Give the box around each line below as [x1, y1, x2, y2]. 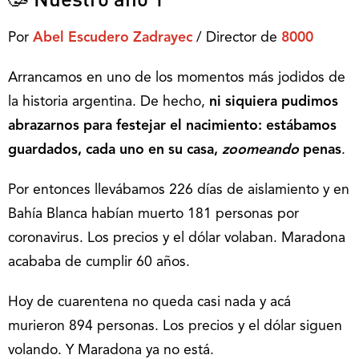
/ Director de [196, 31, 281, 45]
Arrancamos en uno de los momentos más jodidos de [8, 71, 345, 85]
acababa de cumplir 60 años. [8, 256, 190, 269]
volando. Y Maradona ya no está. [8, 344, 214, 357]
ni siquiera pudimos [209, 95, 338, 109]
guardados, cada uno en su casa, [8, 143, 218, 157]
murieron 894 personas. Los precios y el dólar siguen [8, 320, 342, 333]
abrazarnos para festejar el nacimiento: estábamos [8, 119, 337, 133]
